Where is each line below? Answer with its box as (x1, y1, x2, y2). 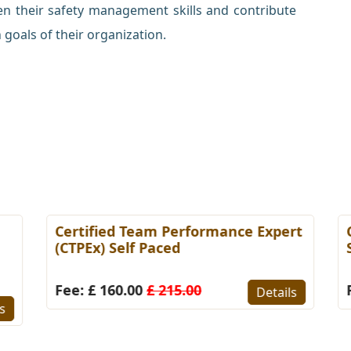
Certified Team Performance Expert (50, 221, 298, 241)
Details (251, 283, 292, 301)
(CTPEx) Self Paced (50, 237, 175, 257)
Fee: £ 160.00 (50, 280, 142, 299)
